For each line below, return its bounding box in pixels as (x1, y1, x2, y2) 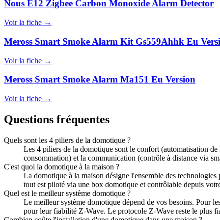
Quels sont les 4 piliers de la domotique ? (4, 136, 131, 144)
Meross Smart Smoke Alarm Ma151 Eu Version (4, 74, 195, 85)
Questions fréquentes (4, 112, 110, 126)
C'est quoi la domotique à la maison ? (4, 162, 119, 171)
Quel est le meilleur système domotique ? (4, 189, 131, 197)
